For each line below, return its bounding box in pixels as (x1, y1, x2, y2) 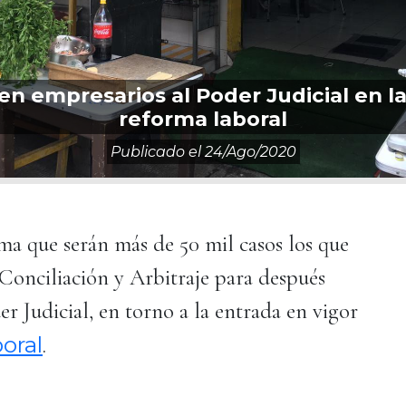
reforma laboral (119, 106, 287, 131)
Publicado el (110, 143, 205, 160)
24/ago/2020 (204, 143, 296, 160)
